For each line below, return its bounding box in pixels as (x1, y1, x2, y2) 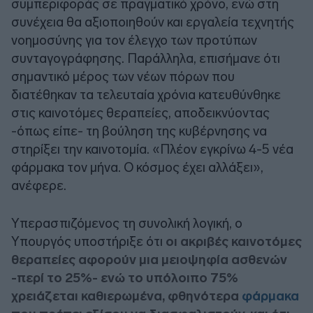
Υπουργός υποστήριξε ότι (11, 233, 166, 249)
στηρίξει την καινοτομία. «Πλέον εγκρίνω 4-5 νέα (11, 140, 293, 157)
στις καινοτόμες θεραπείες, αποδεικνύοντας (11, 104, 270, 121)
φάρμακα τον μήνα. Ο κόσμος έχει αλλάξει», (11, 159, 263, 175)
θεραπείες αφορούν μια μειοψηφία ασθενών (11, 251, 287, 268)
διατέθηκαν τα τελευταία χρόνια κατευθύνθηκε (11, 86, 281, 103)
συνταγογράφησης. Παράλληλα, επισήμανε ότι (11, 50, 280, 66)
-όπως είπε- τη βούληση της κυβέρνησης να (11, 122, 267, 139)
